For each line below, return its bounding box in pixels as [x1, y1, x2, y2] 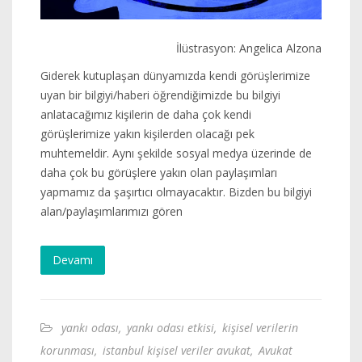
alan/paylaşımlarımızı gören [40, 203, 183, 219]
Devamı [53, 251, 93, 267]
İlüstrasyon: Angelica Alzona [176, 40, 322, 56]
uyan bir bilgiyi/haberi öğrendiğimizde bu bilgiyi [40, 86, 280, 103]
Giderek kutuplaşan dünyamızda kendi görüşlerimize [40, 67, 310, 83]
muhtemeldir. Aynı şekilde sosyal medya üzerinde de [40, 145, 312, 161]
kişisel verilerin [222, 319, 298, 335]
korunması [40, 342, 95, 358]
